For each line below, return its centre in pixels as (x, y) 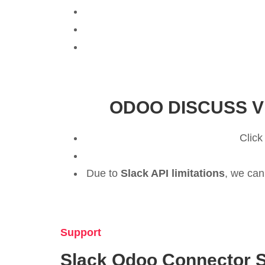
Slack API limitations (173, 174)
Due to (104, 174)
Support (81, 233)
